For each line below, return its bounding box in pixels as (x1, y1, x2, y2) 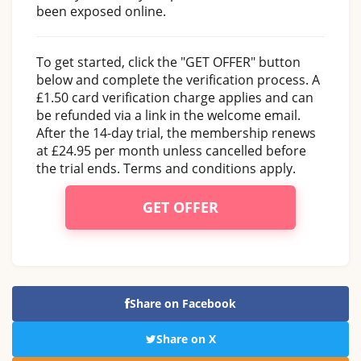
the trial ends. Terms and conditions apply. (36, 159, 296, 177)
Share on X (156, 330, 216, 346)
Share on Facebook (130, 295, 236, 311)
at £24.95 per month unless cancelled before (36, 141, 306, 160)
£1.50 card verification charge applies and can (36, 88, 313, 106)
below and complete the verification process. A (36, 70, 320, 89)
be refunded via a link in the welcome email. (36, 106, 301, 124)
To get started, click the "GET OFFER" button (36, 52, 301, 71)
